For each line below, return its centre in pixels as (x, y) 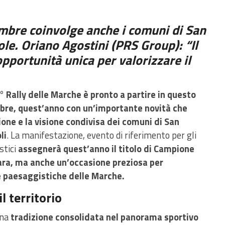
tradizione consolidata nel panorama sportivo (104, 217)
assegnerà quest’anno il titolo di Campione (106, 148)
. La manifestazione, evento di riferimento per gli (101, 135)
